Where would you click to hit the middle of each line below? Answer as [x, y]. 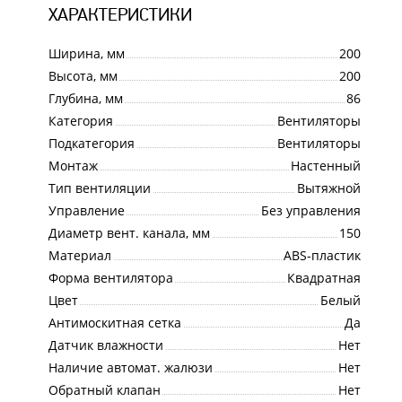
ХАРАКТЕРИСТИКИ [120, 14]
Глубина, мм [85, 98]
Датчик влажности [105, 345]
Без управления [310, 210]
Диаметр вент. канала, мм [129, 232]
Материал [79, 255]
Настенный [325, 165]
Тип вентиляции [99, 188]
